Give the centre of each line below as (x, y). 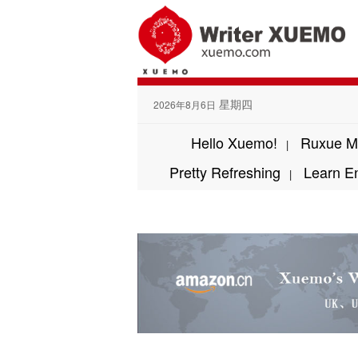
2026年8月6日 (185, 104)
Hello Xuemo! (234, 142)
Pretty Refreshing (225, 172)
